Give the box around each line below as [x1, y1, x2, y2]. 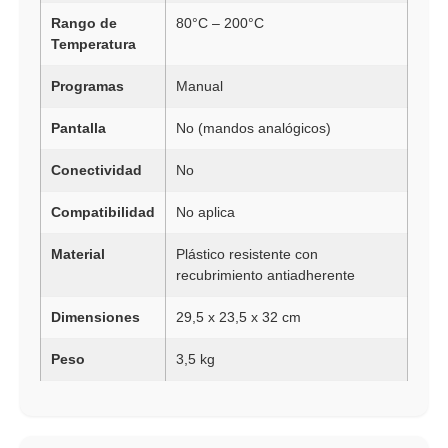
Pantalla [51, 120, 106, 137]
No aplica [176, 204, 235, 221]
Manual [176, 78, 223, 95]
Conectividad [51, 162, 142, 179]
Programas [51, 78, 124, 95]
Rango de [51, 15, 117, 32]
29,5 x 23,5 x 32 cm [176, 309, 301, 326]
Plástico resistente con [176, 246, 318, 263]
